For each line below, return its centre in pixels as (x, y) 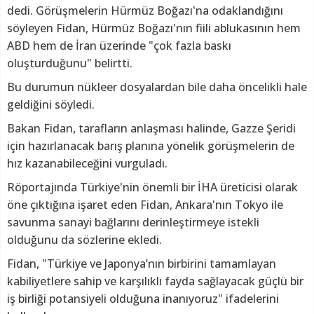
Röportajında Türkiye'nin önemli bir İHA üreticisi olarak (152, 187)
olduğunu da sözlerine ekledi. (84, 239)
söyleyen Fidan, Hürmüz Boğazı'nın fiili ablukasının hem (154, 28)
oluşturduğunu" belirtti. (70, 63)
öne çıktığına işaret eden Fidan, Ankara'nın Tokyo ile (145, 204)
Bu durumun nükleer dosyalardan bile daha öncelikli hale (157, 87)
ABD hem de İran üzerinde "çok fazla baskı (119, 45)
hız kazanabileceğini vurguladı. (87, 163)
